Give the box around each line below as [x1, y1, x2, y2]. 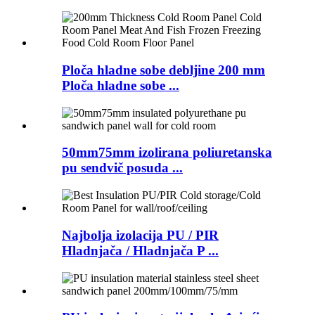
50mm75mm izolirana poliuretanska [62, 145, 272, 160]
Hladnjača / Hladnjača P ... [62, 243, 219, 258]
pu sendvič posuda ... [62, 160, 183, 176]
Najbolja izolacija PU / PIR [62, 227, 219, 243]
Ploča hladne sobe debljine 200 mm [62, 63, 265, 77]
